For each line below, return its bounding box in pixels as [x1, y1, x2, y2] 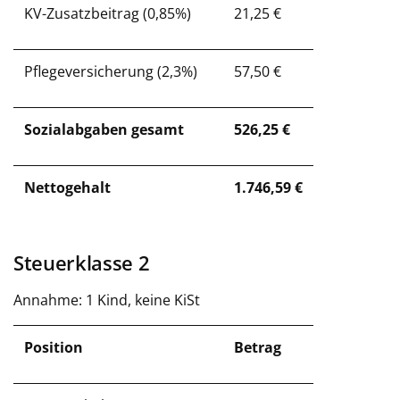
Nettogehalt [24, 178, 111, 197]
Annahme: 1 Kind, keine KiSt [13, 290, 200, 310]
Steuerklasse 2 [13, 249, 155, 277]
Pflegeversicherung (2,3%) [24, 62, 197, 81]
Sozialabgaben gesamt [24, 120, 184, 139]
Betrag [234, 337, 281, 357]
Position [24, 337, 83, 357]
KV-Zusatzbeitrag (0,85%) [24, 4, 191, 23]
